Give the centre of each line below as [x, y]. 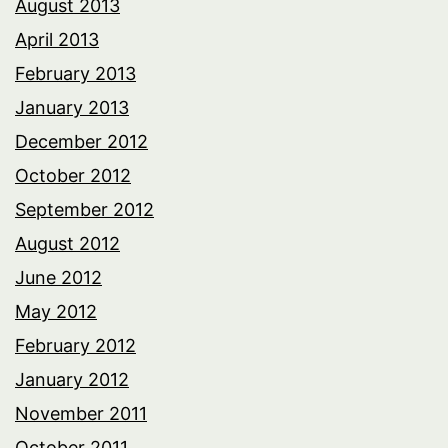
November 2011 [81, 413]
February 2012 [75, 345]
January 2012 [72, 379]
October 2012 [73, 175]
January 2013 [72, 107]
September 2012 [84, 209]
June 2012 [58, 277]
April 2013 [57, 39]
